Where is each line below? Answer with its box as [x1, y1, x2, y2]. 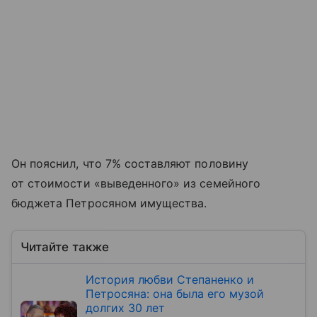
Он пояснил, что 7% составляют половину [11, 156, 248, 171]
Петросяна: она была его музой [86, 287, 264, 301]
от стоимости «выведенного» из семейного [11, 176, 260, 191]
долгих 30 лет [86, 301, 165, 316]
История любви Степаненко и [86, 272, 254, 287]
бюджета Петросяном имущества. [11, 196, 207, 211]
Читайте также [21, 240, 109, 255]
